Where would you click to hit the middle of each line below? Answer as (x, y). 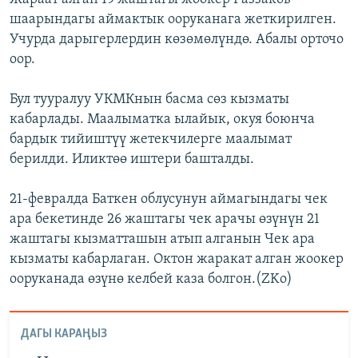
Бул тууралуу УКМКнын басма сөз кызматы (149, 100)
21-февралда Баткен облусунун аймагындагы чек (169, 200)
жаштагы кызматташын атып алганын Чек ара (162, 240)
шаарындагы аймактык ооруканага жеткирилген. (173, 20)
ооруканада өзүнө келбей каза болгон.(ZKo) (151, 280)
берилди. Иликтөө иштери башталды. (132, 160)
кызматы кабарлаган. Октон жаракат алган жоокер (177, 260)
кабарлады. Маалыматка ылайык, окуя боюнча (162, 120)
